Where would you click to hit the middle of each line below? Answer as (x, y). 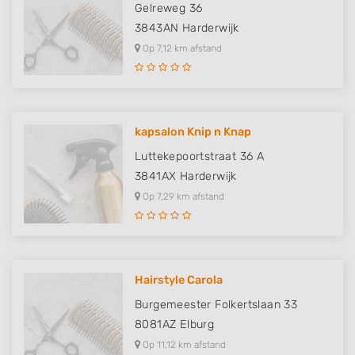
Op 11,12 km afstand (183, 345)
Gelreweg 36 (169, 8)
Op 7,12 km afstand (181, 48)
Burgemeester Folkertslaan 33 (216, 305)
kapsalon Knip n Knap (193, 132)
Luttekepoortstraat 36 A (200, 157)
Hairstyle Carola (179, 280)
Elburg (197, 324)
